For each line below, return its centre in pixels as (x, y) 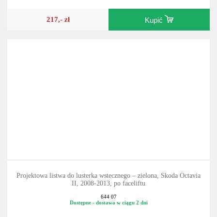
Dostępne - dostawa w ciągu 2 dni (108, 213)
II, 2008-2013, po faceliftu (108, 193)
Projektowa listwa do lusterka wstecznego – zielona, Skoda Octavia (108, 186)
